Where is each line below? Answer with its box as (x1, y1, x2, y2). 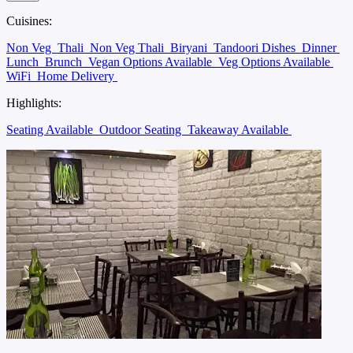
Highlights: (6, 95, 61, 110)
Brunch (45, 54, 85, 69)
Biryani (170, 40, 210, 54)
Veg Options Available (218, 54, 333, 69)
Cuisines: (6, 13, 52, 28)
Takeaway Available (188, 122, 292, 136)
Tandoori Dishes (214, 40, 299, 54)
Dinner (302, 40, 340, 54)
